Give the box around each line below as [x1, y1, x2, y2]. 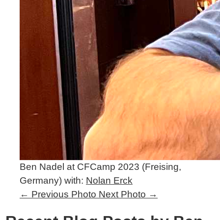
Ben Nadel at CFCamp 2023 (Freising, [20, 162, 181, 172]
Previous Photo [31, 189, 96, 199]
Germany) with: [20, 175, 86, 186]
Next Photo [99, 189, 146, 199]
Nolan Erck [86, 175, 133, 186]
